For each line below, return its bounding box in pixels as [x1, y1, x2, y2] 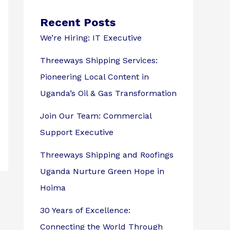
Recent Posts [40, 16, 116, 29]
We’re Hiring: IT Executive [40, 33, 142, 43]
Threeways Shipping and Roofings [40, 150, 174, 160]
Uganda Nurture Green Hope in [40, 166, 164, 177]
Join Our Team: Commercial [40, 111, 151, 121]
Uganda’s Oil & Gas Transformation [40, 88, 177, 99]
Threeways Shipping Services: [40, 55, 158, 66]
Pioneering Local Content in [40, 72, 149, 82]
